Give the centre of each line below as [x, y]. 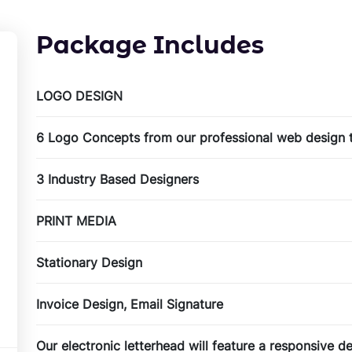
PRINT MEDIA [76, 221]
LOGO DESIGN [79, 96]
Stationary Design [89, 263]
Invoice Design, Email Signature [130, 304]
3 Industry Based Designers [117, 180]
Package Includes [150, 46]
